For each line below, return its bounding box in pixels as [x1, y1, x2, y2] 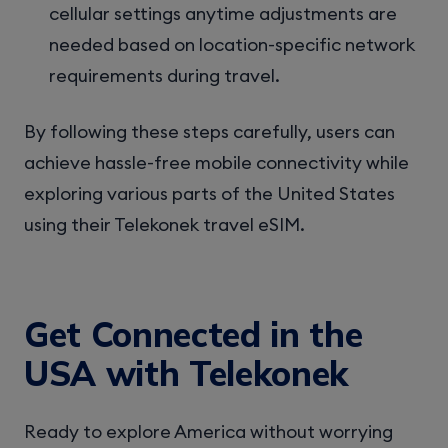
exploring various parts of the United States [24, 181, 395, 205]
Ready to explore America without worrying [24, 420, 393, 444]
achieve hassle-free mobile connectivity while [24, 150, 409, 174]
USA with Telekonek [24, 351, 348, 395]
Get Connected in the [24, 312, 363, 356]
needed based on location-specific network [49, 32, 416, 56]
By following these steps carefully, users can [24, 119, 395, 143]
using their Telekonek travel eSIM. [24, 212, 305, 236]
